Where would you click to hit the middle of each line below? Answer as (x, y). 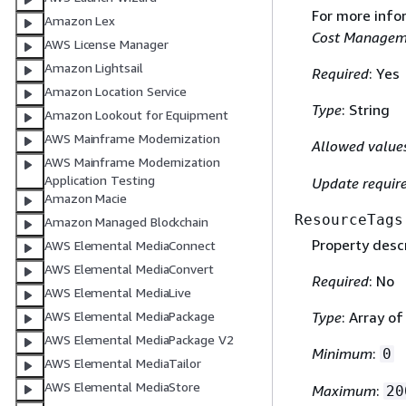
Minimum (342, 353)
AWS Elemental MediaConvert (129, 269)
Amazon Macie (86, 198)
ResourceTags (349, 219)
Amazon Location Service (116, 92)
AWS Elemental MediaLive (118, 293)
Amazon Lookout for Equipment (136, 115)
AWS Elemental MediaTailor (123, 363)
